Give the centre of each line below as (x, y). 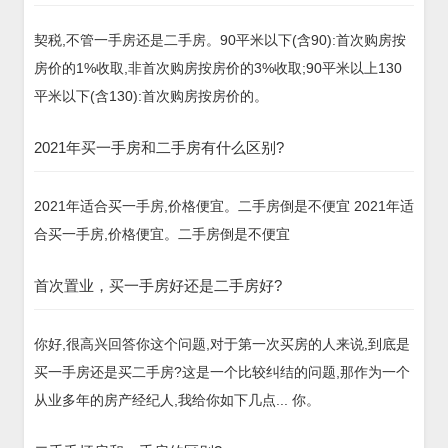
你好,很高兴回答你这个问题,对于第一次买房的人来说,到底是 (222, 343)
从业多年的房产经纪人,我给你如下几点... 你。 (177, 399)
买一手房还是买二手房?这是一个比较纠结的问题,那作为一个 (222, 371)
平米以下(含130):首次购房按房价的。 (151, 95)
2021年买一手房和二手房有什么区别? (159, 147)
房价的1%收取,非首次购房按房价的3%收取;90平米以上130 (218, 67)
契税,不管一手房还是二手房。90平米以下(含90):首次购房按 (220, 39)
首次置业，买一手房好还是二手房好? (158, 285)
